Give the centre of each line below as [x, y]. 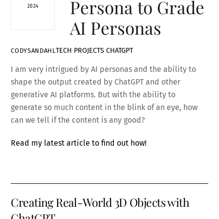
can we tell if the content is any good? [78, 120]
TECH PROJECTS [80, 50]
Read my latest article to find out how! [79, 143]
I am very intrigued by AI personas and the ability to [104, 69]
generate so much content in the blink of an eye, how [104, 108]
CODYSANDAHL [33, 50]
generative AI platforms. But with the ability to [93, 95]
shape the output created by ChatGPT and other [96, 82]
